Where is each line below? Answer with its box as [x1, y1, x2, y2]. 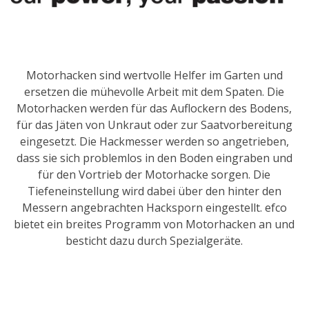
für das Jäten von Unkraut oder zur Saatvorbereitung [16, 117, 292, 133]
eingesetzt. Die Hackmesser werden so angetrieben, [19, 134, 289, 150]
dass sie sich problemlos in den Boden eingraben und [16, 150, 292, 166]
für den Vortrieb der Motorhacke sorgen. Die [38, 167, 271, 183]
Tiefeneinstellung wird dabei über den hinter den [27, 183, 281, 199]
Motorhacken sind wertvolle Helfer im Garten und [26, 68, 283, 83]
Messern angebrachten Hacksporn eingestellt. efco [21, 200, 287, 216]
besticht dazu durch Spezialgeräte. [66, 233, 243, 249]
